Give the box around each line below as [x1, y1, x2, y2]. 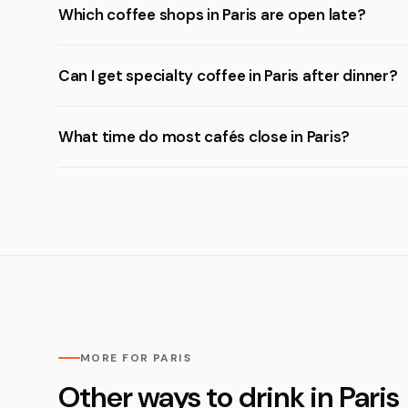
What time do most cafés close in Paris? [58, 127, 351, 147]
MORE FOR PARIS [80, 351, 192, 365]
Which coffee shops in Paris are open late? [58, 5, 366, 25]
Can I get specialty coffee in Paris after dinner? [58, 66, 398, 86]
